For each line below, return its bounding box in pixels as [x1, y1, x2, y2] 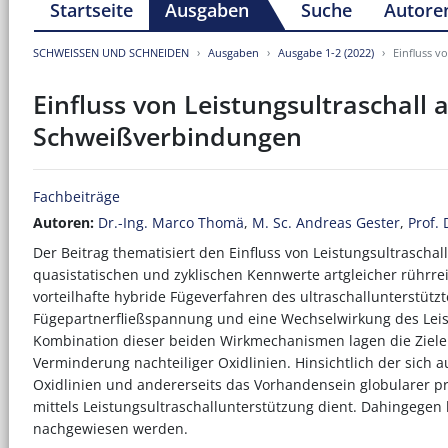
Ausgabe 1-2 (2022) [278, 44, 374, 60]
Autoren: [33, 212, 94, 232]
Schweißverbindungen [33, 119, 302, 153]
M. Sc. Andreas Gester [252, 212, 400, 232]
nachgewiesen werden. [33, 418, 188, 438]
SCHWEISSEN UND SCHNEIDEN [33, 44, 189, 60]
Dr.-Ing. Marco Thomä [98, 212, 244, 232]
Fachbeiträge [33, 186, 120, 206]
